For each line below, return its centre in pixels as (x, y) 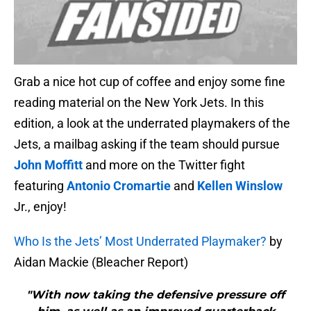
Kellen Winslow (240, 186)
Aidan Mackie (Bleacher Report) (101, 262)
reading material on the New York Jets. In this (139, 103)
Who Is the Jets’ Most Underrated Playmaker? (140, 242)
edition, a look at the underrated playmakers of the (152, 124)
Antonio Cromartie (119, 186)
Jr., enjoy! (40, 207)
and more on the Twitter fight (164, 165)
